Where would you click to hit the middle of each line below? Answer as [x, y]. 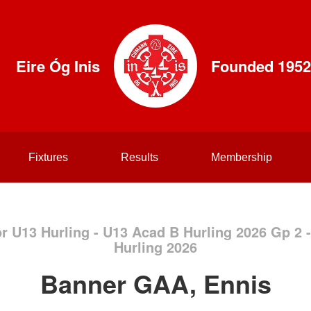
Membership [241, 157]
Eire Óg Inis [58, 66]
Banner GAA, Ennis [155, 283]
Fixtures [48, 157]
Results [139, 157]
